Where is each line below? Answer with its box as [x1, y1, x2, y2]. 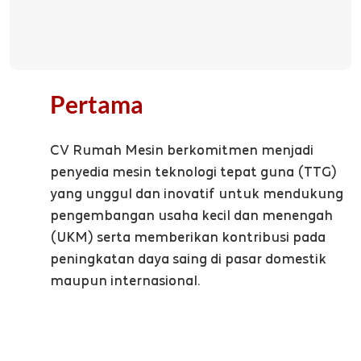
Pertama [50, 89, 143, 119]
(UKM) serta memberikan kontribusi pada [50, 228, 326, 246]
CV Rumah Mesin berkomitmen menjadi [50, 141, 313, 159]
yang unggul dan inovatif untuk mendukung [50, 185, 343, 202]
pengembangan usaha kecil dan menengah [50, 206, 333, 224]
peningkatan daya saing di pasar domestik [50, 250, 326, 268]
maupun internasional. [50, 272, 201, 289]
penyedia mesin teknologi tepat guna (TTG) [50, 163, 337, 180]
